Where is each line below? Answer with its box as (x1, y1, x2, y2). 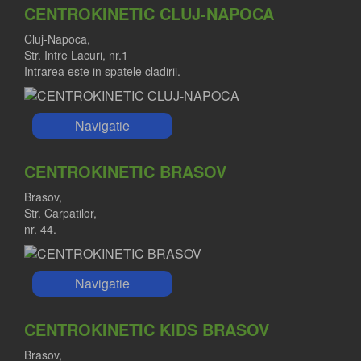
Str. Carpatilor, (24, 204, 97, 221)
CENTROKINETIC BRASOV (24, 159, 226, 183)
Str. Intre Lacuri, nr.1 (24, 46, 128, 63)
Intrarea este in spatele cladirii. (24, 62, 180, 79)
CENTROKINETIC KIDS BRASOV (24, 317, 269, 341)
